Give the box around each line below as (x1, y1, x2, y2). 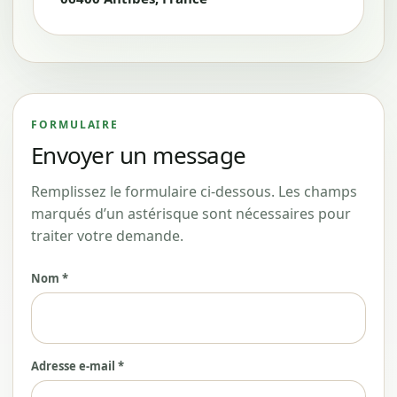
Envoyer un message (31, 139, 246, 171)
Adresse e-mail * (31, 358, 124, 374)
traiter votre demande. (31, 226, 183, 245)
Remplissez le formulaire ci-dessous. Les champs (31, 182, 357, 201)
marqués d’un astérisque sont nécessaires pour (31, 204, 351, 223)
